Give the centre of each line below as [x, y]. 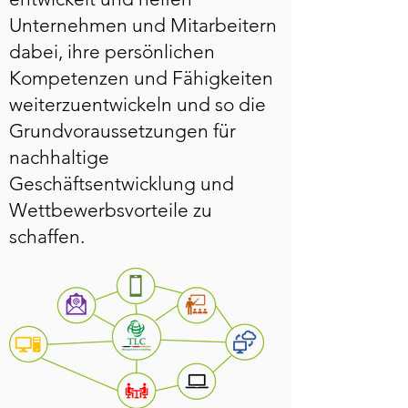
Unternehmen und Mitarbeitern [143, 25]
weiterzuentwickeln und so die [138, 104]
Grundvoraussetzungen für [122, 131]
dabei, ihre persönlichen [112, 51]
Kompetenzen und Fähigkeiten [141, 78]
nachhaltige [59, 157]
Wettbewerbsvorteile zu [111, 210]
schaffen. [47, 236]
